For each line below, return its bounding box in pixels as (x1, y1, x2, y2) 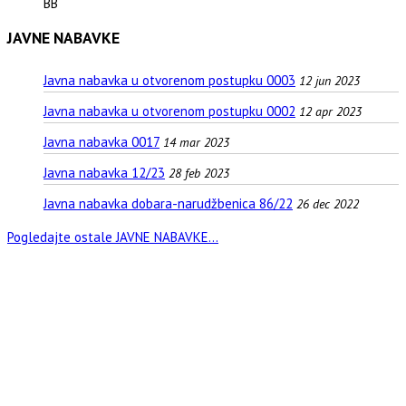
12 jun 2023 (299, 72, 360, 89)
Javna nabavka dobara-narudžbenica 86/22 (43, 194, 293, 212)
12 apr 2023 (299, 102, 362, 120)
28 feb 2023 (169, 164, 229, 181)
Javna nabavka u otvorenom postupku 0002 (43, 101, 295, 120)
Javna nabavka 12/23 (43, 163, 165, 181)
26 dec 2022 (296, 195, 359, 212)
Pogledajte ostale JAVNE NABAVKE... (7, 227, 218, 246)
